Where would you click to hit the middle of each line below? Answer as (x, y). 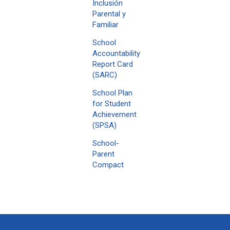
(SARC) (105, 75)
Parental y (109, 14)
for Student (112, 104)
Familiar (106, 25)
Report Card (113, 64)
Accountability (116, 53)
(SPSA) (104, 125)
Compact (108, 165)
